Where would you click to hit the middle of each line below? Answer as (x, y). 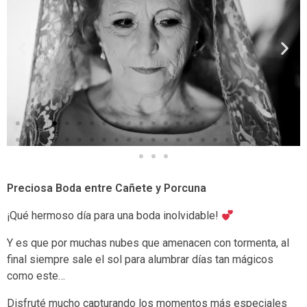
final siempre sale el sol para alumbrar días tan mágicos (140, 260)
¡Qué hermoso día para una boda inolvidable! (114, 216)
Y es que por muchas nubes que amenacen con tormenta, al (148, 243)
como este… (36, 276)
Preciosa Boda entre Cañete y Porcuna (107, 188)
